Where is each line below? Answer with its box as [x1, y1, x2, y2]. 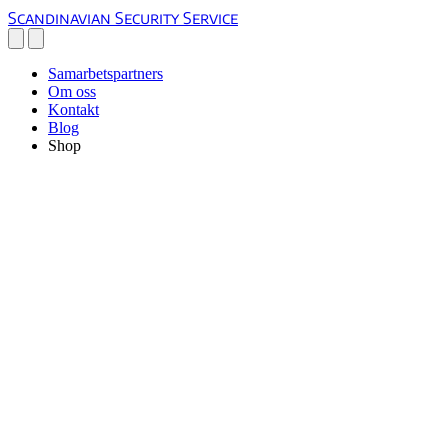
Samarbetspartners [48, 65, 163, 82]
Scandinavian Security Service [8, 8, 238, 28]
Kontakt [48, 101, 99, 118]
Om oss [48, 83, 96, 100]
